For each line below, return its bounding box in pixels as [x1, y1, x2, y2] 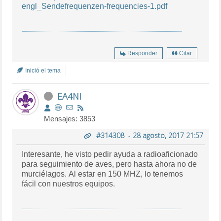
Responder [127, 49, 157, 57]
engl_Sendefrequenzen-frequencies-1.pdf [22, 1, 168, 10]
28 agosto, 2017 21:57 [132, 130, 203, 140]
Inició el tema [24, 67, 61, 74]
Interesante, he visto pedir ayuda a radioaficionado [22, 149, 198, 158]
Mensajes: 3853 [44, 114, 96, 123]
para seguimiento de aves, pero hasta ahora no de [22, 159, 197, 168]
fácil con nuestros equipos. [22, 179, 115, 188]
